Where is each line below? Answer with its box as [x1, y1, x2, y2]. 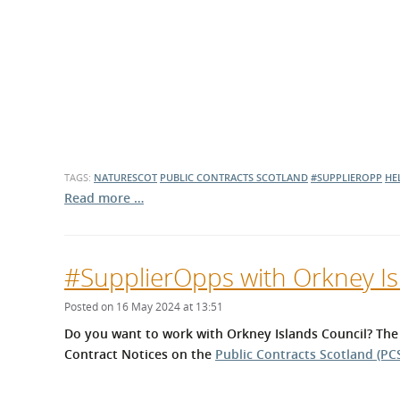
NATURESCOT [94, 170, 157, 184]
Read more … [64, 188, 144, 206]
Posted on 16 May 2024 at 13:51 [64, 298, 223, 314]
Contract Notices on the [64, 345, 215, 362]
